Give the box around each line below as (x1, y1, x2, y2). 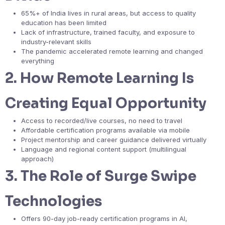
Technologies (5, 192, 102, 210)
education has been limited (21, 18, 106, 27)
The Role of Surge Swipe (21, 167, 196, 185)
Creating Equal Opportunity (5, 94, 206, 112)
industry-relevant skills (21, 37, 91, 46)
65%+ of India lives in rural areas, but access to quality (21, 9, 196, 17)
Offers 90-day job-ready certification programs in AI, (21, 214, 187, 222)
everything (21, 56, 54, 65)
